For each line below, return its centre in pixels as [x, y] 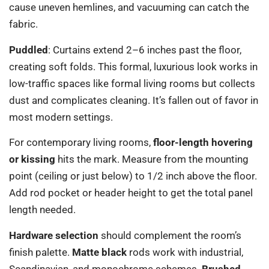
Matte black [99, 252]
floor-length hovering [203, 143]
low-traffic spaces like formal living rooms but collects [132, 83]
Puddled [29, 50]
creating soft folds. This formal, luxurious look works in [133, 66]
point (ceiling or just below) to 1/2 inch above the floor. [133, 176]
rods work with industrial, [185, 252]
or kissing [32, 159]
